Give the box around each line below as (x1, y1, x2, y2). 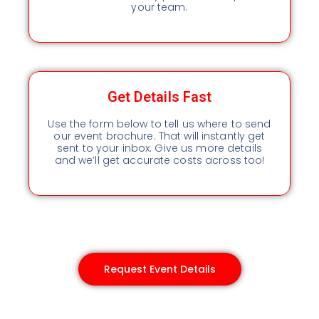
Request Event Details (103, 262, 216, 277)
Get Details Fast (107, 88, 212, 106)
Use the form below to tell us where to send (48, 117, 271, 132)
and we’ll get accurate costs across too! (54, 153, 265, 168)
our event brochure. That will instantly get (53, 129, 266, 144)
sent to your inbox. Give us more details (57, 141, 262, 156)
